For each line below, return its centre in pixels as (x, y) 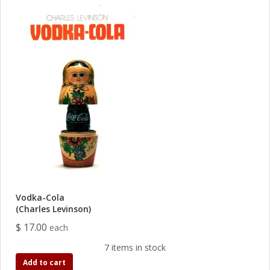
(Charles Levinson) (53, 209)
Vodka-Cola (40, 197)
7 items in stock (135, 247)
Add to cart (44, 262)
